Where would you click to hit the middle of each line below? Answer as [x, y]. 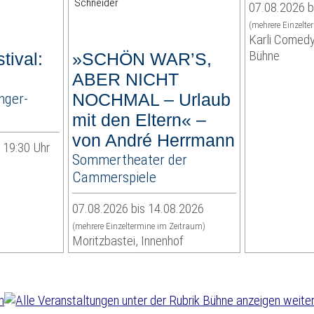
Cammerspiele [115, 177]
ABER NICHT [126, 80]
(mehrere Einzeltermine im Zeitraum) [139, 226]
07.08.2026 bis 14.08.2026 [138, 209]
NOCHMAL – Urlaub [152, 100]
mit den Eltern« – [139, 120]
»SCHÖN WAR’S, [142, 59]
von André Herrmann [154, 141]
